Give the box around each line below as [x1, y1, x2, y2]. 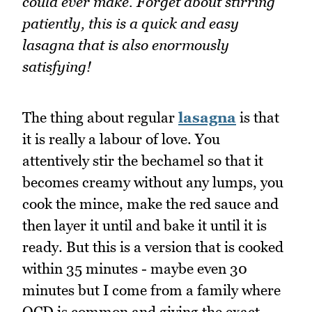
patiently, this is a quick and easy [22, 14, 239, 32]
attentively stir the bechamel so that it [22, 151, 263, 169]
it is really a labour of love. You [22, 130, 220, 148]
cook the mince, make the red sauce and [22, 194, 279, 212]
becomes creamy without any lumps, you [22, 173, 283, 191]
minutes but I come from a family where [22, 281, 281, 299]
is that [236, 108, 279, 126]
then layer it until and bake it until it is [22, 216, 267, 234]
